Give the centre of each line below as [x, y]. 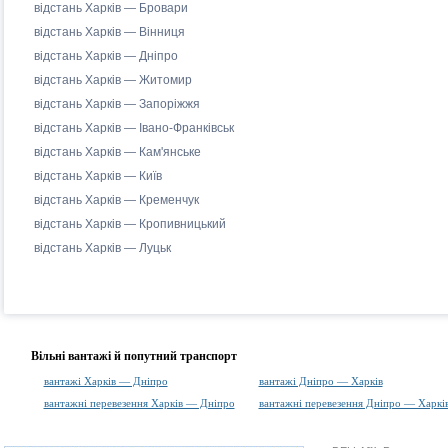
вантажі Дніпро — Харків [320, 381]
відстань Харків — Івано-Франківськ [133, 128]
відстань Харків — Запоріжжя [116, 104]
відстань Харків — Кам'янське [117, 152]
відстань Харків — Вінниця [109, 32]
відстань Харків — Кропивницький [129, 224]
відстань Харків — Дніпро [105, 56]
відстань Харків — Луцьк [102, 248]
